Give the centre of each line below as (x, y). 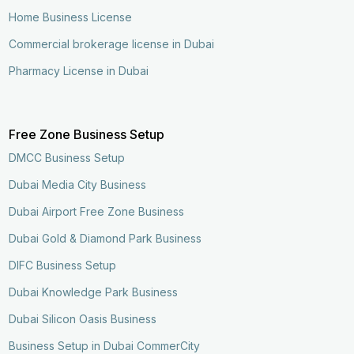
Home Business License (71, 17)
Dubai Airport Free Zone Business (97, 211)
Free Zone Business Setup (87, 134)
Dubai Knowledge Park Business (94, 292)
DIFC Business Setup (63, 265)
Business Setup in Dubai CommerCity (105, 345)
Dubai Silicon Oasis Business (83, 318)
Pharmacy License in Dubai (79, 70)
